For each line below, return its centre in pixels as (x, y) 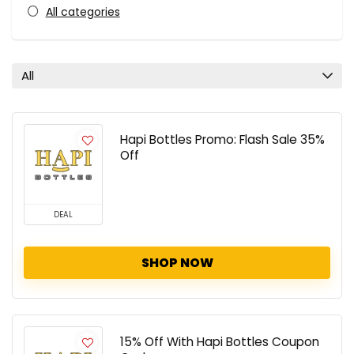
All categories (83, 12)
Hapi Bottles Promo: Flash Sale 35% (222, 139)
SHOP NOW (177, 263)
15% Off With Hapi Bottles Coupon (220, 342)
